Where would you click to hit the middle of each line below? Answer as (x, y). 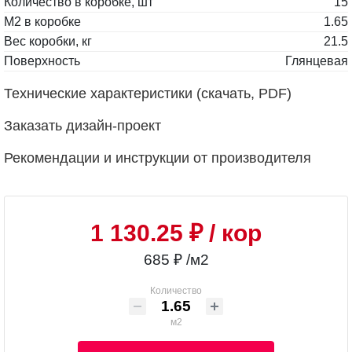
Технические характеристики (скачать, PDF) (148, 93)
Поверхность (42, 60)
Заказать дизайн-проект (82, 125)
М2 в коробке (42, 21)
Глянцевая (317, 60)
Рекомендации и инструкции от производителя (158, 158)
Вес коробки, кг (48, 41)
